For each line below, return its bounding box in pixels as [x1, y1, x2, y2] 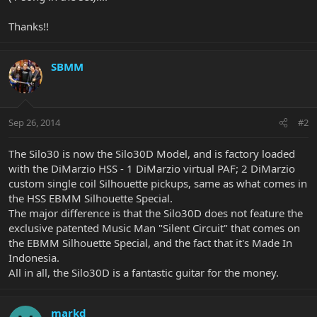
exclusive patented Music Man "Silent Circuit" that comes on [8, 221, 300, 236]
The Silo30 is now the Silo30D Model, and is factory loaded [8, 146, 295, 161]
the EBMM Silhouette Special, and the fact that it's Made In [8, 236, 292, 250]
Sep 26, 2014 [8, 116, 60, 129]
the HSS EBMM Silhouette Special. [8, 191, 173, 206]
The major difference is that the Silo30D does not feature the [8, 206, 303, 221]
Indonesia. [8, 250, 59, 265]
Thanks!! [8, 18, 49, 33]
